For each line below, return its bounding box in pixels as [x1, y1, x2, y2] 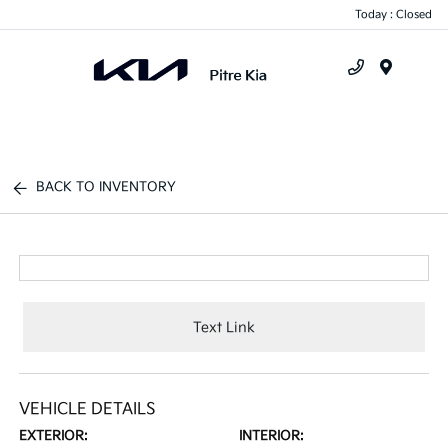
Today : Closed [355, 7, 432, 21]
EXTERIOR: [19, 428, 89, 444]
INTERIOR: [239, 428, 304, 444]
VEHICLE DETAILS [19, 400, 157, 419]
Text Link [193, 318, 255, 336]
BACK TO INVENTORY [36, 179, 177, 195]
